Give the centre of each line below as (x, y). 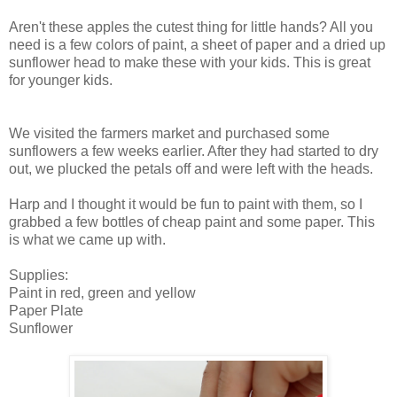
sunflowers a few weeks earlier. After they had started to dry (194, 152)
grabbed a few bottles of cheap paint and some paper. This (192, 222)
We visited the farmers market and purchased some (169, 134)
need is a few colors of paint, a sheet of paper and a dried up (197, 45)
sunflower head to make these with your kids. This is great (190, 63)
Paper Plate (46, 311)
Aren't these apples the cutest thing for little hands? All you (191, 27)
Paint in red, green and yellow (102, 293)
